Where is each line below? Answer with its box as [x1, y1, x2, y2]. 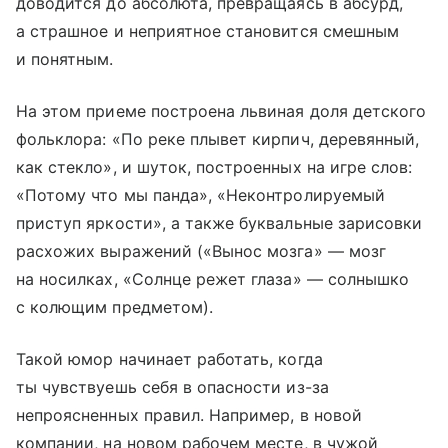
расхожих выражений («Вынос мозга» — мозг [16, 240, 386, 261]
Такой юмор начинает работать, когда [16, 348, 323, 369]
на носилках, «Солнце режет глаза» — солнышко [16, 268, 410, 289]
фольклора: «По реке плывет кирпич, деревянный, [16, 128, 420, 149]
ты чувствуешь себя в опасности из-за [16, 376, 329, 397]
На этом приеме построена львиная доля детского [16, 100, 427, 121]
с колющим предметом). [16, 296, 214, 317]
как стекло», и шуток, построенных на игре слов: [16, 156, 413, 177]
